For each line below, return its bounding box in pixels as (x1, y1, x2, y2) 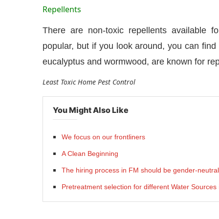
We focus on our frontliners (62, 133, 145, 141)
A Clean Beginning (62, 150, 118, 157)
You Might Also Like (53, 105, 129, 115)
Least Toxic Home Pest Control (43, 77, 135, 87)
